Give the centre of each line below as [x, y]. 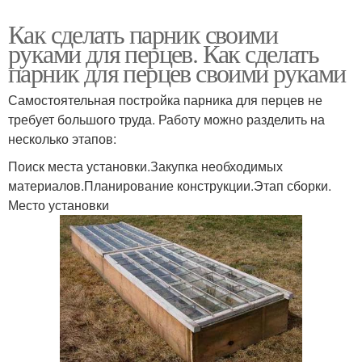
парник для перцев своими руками [177, 73]
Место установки [59, 205]
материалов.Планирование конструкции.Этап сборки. [173, 186]
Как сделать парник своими [143, 34]
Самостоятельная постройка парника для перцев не [165, 100]
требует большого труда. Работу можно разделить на [166, 120]
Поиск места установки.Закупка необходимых [145, 166]
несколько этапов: [62, 139]
